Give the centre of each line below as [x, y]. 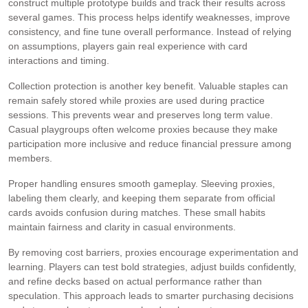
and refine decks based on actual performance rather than [135, 281]
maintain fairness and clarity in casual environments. [122, 227]
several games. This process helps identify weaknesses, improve [149, 17]
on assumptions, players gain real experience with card [128, 46]
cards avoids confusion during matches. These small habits [137, 212]
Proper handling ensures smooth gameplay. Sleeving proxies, [142, 184]
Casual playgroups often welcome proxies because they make [143, 129]
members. [30, 158]
